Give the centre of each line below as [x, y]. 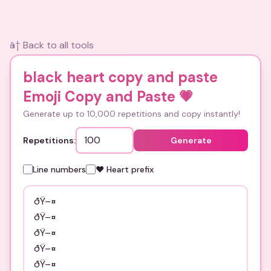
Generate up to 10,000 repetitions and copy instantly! [132, 114]
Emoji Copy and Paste [99, 96]
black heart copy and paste [120, 77]
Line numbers [59, 169]
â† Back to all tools [52, 45]
